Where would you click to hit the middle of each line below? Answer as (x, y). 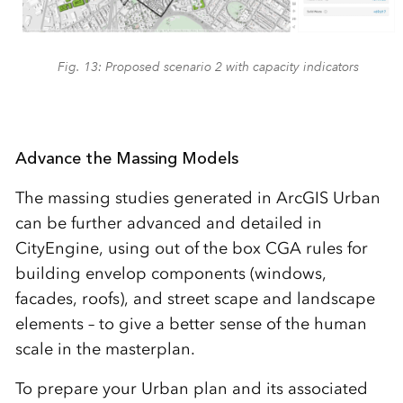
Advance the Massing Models (126, 159)
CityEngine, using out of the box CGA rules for (191, 249)
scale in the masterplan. (105, 349)
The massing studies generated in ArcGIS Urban (197, 198)
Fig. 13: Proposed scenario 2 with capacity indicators (209, 67)
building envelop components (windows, (170, 274)
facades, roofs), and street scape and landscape (195, 299)
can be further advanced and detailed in (168, 224)
